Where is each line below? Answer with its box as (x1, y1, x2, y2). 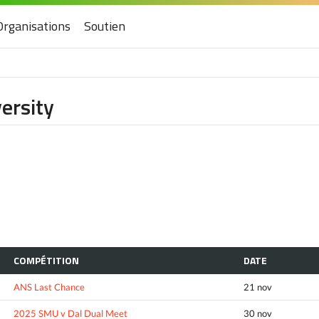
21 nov (244, 281, 272, 293)
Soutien (84, 16, 125, 36)
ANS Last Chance (14, 281, 85, 293)
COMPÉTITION (14, 252, 79, 268)
